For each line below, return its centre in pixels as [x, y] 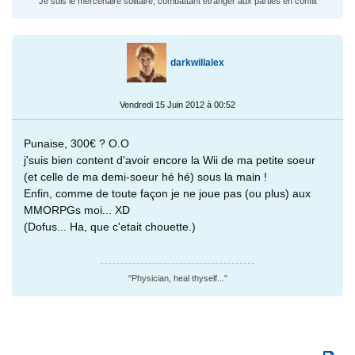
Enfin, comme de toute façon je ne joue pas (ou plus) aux [167, 194]
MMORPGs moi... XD [77, 210]
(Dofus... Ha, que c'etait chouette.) [110, 227]
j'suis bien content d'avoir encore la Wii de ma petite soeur [170, 160]
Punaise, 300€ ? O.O [76, 144]
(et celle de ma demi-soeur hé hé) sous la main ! [145, 177]
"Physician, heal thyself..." [177, 279]
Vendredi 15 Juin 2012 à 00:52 [177, 105]
